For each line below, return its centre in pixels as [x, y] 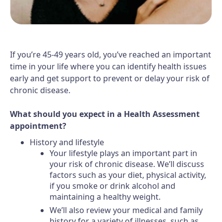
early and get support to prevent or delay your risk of [110, 78]
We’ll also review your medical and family [126, 210]
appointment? [38, 126]
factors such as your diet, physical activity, [128, 175]
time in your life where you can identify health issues [108, 66]
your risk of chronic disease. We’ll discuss [127, 164]
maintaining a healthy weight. [105, 197]
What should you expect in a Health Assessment [105, 114]
